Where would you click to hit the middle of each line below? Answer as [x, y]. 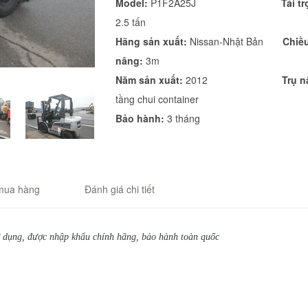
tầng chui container [157, 99]
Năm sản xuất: [149, 80]
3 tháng [182, 118]
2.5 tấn [130, 22]
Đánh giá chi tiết [120, 189]
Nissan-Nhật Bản [234, 41]
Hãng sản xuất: [151, 41]
